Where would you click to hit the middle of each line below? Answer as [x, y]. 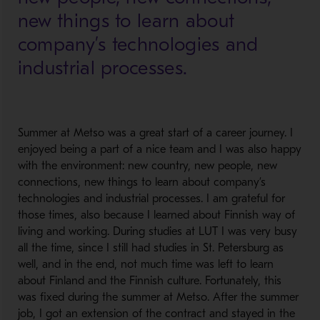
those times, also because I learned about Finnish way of [156, 215]
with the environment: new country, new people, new [147, 166]
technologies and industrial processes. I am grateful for [151, 199]
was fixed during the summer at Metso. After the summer [158, 297]
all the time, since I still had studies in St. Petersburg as [150, 248]
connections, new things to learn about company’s [141, 182]
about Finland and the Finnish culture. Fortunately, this [149, 281]
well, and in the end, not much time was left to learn [145, 264]
